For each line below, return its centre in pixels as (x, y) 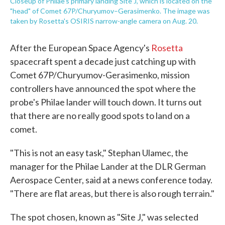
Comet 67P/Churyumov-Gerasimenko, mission (100, 75)
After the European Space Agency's (81, 48)
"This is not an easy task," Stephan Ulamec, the (99, 153)
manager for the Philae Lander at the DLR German (108, 166)
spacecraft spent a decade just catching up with (103, 61)
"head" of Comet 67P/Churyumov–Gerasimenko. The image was (110, 11)
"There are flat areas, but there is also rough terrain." (112, 193)
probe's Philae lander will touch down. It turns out (106, 102)
